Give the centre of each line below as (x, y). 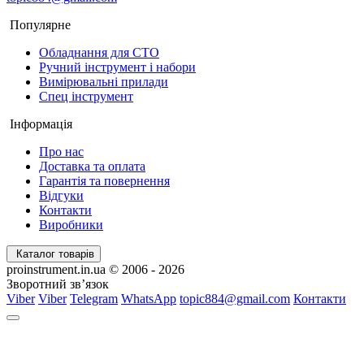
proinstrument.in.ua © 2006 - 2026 (95, 269)
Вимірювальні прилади (104, 81)
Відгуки (61, 195)
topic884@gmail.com (235, 298)
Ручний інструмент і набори (117, 67)
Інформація (41, 123)
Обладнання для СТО (99, 52)
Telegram (94, 298)
